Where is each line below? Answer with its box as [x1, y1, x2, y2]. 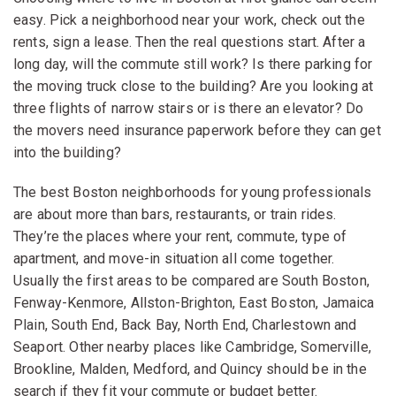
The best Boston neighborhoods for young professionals [13, 183, 372, 201]
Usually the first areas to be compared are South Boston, [13, 271, 369, 289]
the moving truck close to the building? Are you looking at [13, 77, 374, 95]
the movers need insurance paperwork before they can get [13, 121, 381, 139]
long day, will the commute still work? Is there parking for [13, 55, 373, 72]
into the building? [13, 143, 121, 161]
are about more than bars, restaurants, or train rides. [13, 205, 337, 223]
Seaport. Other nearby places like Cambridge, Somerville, [13, 338, 371, 355]
